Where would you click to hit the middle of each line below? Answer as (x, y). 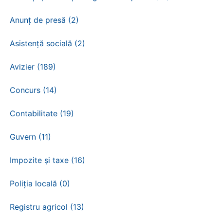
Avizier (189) (33, 67)
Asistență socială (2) (47, 43)
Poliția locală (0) (40, 183)
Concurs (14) (33, 90)
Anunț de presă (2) (44, 20)
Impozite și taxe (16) (47, 160)
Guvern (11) (30, 137)
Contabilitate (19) (42, 113)
